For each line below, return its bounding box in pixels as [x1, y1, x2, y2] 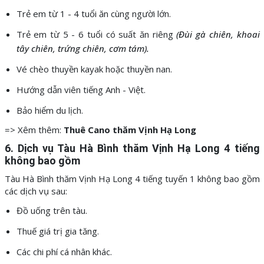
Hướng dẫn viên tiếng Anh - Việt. [16, 84, 146, 96]
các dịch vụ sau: [4, 185, 67, 197]
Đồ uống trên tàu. [16, 204, 87, 217]
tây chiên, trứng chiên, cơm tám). [16, 42, 149, 55]
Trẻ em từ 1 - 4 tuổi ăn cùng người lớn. [16, 8, 171, 20]
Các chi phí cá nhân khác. [16, 246, 112, 258]
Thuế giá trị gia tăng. [16, 225, 99, 237]
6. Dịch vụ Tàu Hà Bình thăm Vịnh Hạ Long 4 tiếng [4, 142, 260, 155]
